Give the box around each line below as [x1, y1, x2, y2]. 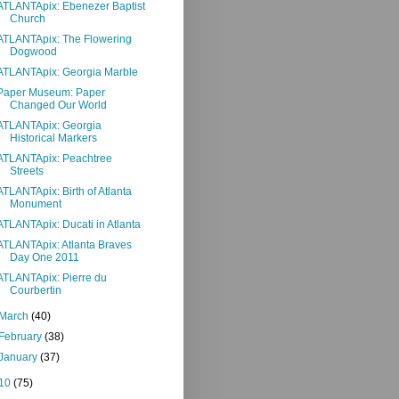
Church [9, 12, 45, 25]
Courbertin [9, 283, 61, 297]
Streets [9, 164, 44, 177]
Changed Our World [9, 98, 107, 111]
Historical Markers [9, 131, 97, 144]
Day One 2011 [9, 250, 79, 264]
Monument [9, 197, 61, 210]
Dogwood [9, 45, 57, 58]
